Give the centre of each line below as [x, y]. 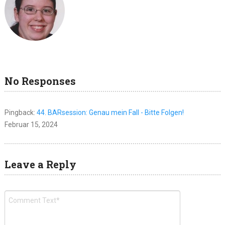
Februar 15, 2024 [31, 125]
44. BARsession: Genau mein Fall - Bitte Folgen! [110, 113]
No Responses [40, 81]
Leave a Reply [40, 164]
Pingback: [20, 113]
